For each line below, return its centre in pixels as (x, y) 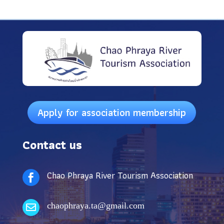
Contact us (52, 144)
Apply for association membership (112, 112)
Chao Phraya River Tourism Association (120, 175)
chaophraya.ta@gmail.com (95, 205)
